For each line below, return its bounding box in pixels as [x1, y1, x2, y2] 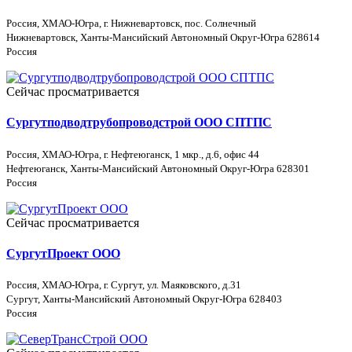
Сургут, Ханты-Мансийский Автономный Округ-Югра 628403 [6, 293, 282, 306]
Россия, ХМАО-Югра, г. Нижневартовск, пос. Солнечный [6, 17, 256, 29]
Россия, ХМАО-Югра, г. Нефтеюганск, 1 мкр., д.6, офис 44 [6, 148, 259, 160]
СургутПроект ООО [6, 246, 120, 260]
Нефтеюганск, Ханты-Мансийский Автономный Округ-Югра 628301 [6, 162, 310, 174]
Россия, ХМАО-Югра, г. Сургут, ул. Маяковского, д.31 [6, 279, 241, 291]
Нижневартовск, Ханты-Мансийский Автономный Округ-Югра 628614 [6, 31, 320, 43]
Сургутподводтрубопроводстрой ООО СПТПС [6, 115, 272, 130]
